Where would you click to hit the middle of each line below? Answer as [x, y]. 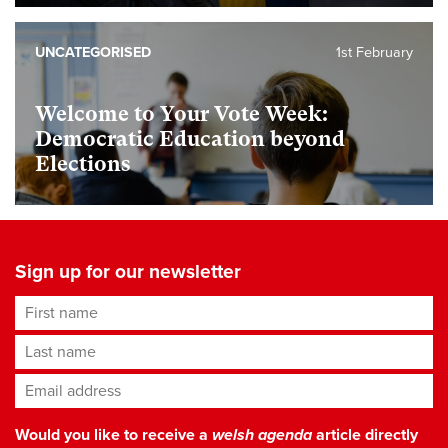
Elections [83, 164]
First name [52, 307]
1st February [374, 53]
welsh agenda [262, 435]
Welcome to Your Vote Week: [181, 114]
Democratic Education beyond [190, 139]
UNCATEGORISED [93, 53]
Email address [67, 385]
